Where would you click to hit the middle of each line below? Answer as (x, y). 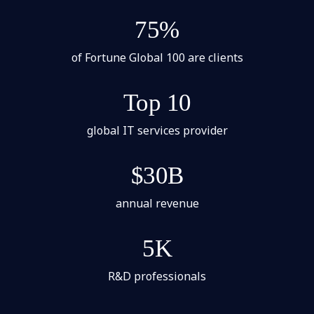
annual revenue (157, 203)
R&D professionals (157, 276)
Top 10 (157, 102)
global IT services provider (157, 130)
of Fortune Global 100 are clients (157, 57)
